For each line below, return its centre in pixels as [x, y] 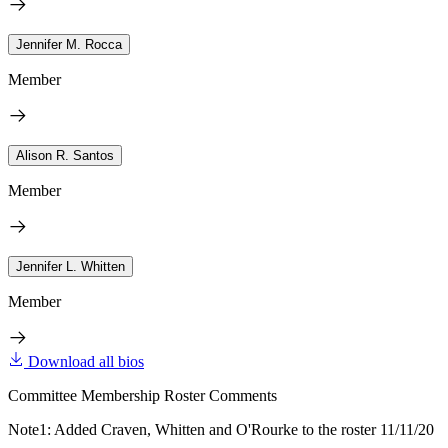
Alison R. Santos [65, 155]
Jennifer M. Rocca [69, 44]
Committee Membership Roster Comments [142, 395]
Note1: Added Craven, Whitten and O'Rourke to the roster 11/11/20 [221, 429]
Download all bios [86, 361]
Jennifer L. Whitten [70, 266]
